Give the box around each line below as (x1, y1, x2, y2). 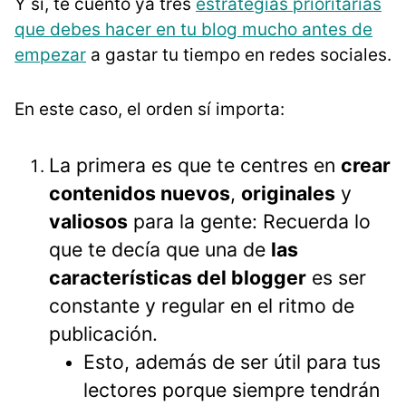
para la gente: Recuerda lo (128, 208, 371, 233)
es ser (306, 265, 366, 289)
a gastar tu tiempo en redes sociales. (86, 43, 391, 65)
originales (241, 180, 335, 205)
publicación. (49, 321, 158, 345)
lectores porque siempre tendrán (83, 377, 380, 401)
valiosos (49, 208, 128, 233)
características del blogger (49, 265, 306, 289)
